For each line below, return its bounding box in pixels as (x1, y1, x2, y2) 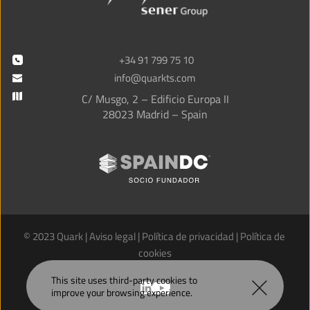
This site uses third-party (51, 273, 157, 287)
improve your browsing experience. (51, 285, 193, 300)
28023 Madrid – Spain (102, 105, 208, 122)
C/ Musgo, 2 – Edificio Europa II (81, 90, 229, 107)
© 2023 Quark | (23, 228, 89, 244)
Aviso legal (89, 228, 136, 244)
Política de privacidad (141, 228, 234, 244)
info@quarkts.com (114, 69, 196, 86)
